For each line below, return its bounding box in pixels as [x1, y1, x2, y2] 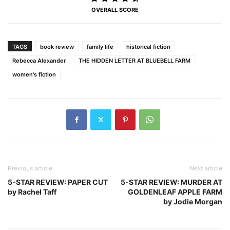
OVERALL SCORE [91, 6, 139, 13]
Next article [189, 164, 222, 172]
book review [40, 43, 74, 50]
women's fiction [12, 70, 56, 78]
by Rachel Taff [8, 187, 56, 196]
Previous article [8, 164, 52, 172]
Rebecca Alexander [12, 56, 66, 64]
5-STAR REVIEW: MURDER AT [121, 177, 222, 186]
